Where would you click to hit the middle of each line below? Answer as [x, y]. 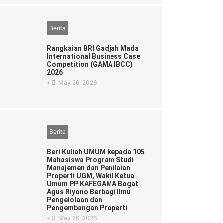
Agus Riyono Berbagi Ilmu [89, 192]
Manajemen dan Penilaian [89, 168]
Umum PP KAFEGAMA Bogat [93, 184]
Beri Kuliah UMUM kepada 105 [96, 152]
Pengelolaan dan [75, 200]
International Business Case [94, 56]
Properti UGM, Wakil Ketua [91, 176]
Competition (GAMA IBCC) [90, 64]
